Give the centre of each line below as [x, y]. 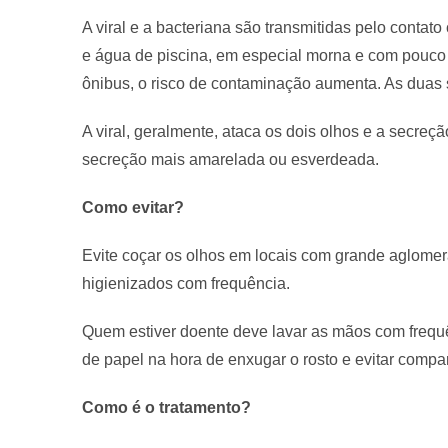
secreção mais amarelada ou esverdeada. [230, 159]
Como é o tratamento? [168, 407]
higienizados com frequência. [186, 283]
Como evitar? [135, 207]
